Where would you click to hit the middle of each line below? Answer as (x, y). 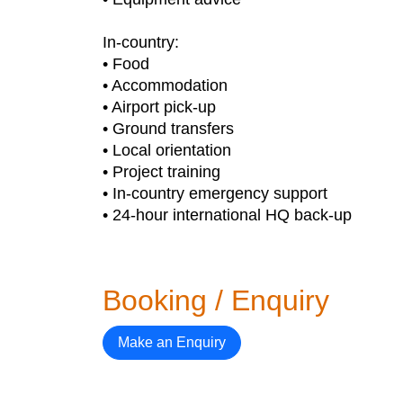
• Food (126, 64)
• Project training (161, 172)
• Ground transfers (168, 129)
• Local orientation (167, 150)
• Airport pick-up (159, 107)
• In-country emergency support (215, 193)
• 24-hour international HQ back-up (227, 215)
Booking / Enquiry (216, 300)
